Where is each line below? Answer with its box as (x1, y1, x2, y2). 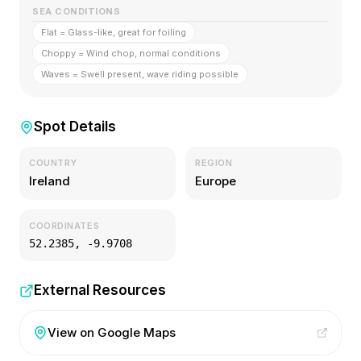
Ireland (29, 173, 70, 189)
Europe (195, 173, 236, 189)
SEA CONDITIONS (32, 6, 120, 17)
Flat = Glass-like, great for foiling (41, 27, 186, 38)
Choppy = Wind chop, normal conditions (41, 48, 221, 59)
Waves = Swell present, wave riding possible (41, 68, 239, 80)
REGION (195, 157, 233, 168)
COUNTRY (29, 157, 77, 168)
